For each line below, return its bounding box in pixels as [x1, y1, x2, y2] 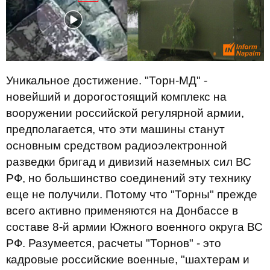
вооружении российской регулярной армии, [6, 107, 244, 120]
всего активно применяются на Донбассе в [6, 204, 238, 218]
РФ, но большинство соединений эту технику [6, 172, 251, 185]
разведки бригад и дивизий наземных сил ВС [6, 155, 251, 169]
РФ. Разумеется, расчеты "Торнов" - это [6, 237, 221, 250]
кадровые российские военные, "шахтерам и [6, 253, 250, 266]
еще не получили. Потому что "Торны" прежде [6, 188, 257, 201]
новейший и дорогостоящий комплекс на [6, 90, 227, 104]
